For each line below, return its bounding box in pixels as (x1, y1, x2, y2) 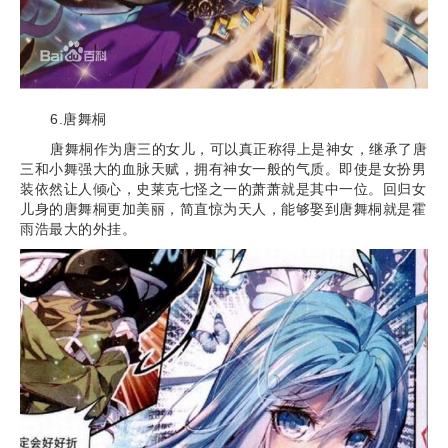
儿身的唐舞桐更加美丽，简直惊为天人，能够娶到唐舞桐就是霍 (20, 201, 426, 218)
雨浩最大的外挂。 (20, 221, 136, 238)
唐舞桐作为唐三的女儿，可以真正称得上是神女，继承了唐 (50, 141, 427, 158)
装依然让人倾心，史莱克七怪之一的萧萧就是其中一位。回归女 (20, 181, 426, 198)
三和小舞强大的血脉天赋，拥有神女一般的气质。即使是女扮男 (20, 161, 426, 178)
